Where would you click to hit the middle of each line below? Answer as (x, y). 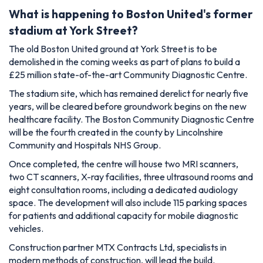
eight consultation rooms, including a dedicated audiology (123, 189)
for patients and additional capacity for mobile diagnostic (124, 215)
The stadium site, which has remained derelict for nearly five (129, 93)
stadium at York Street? (73, 30)
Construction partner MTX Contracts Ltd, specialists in (118, 247)
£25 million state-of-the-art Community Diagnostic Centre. (128, 74)
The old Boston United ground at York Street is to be (113, 48)
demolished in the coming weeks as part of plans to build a (124, 61)
